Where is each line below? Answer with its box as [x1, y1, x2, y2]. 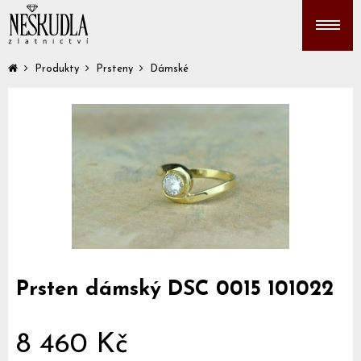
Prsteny [96, 64, 133, 74]
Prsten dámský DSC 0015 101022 [16, 279, 334, 301]
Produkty [35, 64, 79, 74]
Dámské [150, 64, 189, 74]
